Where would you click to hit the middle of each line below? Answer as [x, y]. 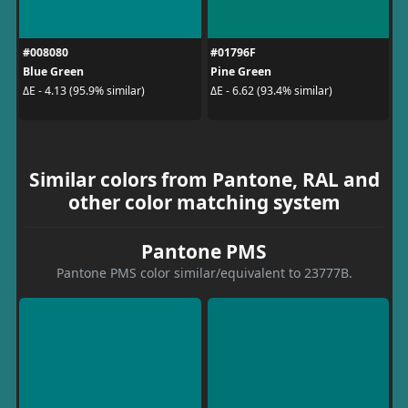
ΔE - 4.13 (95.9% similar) [83, 91]
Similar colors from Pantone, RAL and [204, 179]
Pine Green [241, 71]
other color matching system [204, 202]
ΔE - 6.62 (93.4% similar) [271, 91]
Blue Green [53, 71]
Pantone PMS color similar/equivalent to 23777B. [204, 272]
